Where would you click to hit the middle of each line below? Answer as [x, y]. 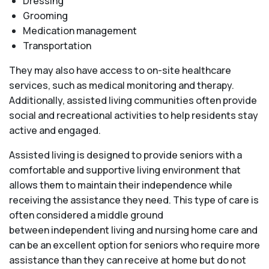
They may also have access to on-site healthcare [120, 71]
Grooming [45, 16]
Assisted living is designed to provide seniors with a [125, 155]
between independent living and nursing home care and [133, 230]
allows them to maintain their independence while [121, 185]
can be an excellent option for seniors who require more [134, 245]
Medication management [80, 31]
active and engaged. [55, 131]
